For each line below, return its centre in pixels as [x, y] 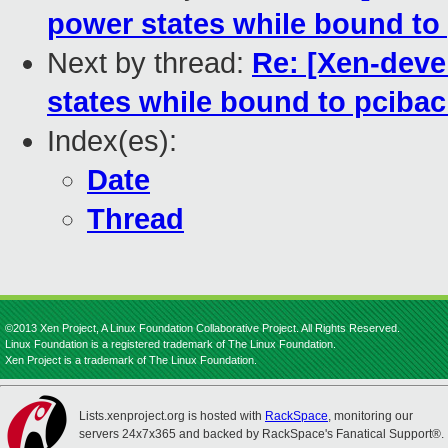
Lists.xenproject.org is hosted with [172, 416]
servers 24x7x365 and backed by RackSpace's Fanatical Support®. [261, 434]
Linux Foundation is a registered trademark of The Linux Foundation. [170, 344]
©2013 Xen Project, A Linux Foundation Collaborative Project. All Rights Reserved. [202, 328]
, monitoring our [370, 416]
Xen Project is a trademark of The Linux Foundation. [131, 360]
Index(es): [112, 141]
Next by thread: [149, 63]
